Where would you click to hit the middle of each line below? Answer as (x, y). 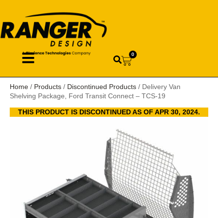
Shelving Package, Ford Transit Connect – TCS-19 (88, 96)
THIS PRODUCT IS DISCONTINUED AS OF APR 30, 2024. (109, 112)
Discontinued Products (102, 86)
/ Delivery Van (158, 86)
